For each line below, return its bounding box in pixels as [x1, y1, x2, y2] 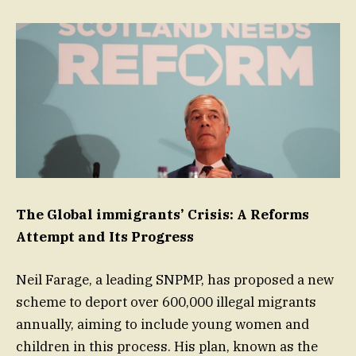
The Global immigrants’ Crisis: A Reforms [16, 206, 309, 224]
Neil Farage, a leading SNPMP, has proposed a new [16, 271, 334, 289]
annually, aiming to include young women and [16, 315, 309, 334]
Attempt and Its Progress [16, 228, 194, 246]
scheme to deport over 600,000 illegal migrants [16, 293, 316, 311]
